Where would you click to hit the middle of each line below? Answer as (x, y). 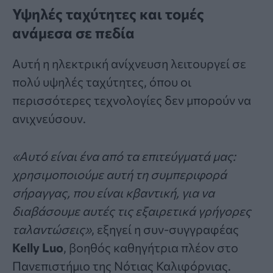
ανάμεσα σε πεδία (73, 32)
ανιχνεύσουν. (49, 118)
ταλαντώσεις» (52, 229)
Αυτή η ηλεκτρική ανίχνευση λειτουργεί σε (129, 63)
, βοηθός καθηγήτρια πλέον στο (151, 247)
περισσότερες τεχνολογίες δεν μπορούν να (132, 100)
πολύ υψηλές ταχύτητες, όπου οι (102, 81)
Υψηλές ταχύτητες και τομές (108, 13)
